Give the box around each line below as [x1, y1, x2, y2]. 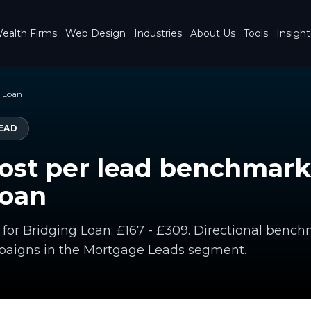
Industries [134, 27, 182, 40]
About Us [190, 27, 235, 40]
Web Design [65, 27, 126, 40]
